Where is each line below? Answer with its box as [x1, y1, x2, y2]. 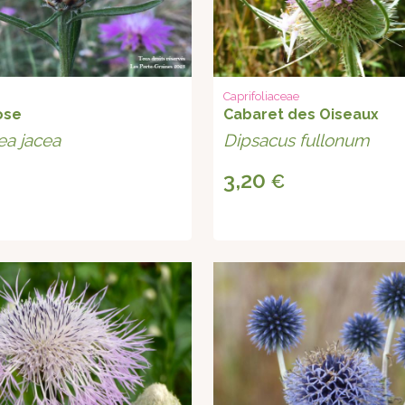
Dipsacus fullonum [223, 130, 370, 151]
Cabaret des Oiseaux [223, 106, 380, 124]
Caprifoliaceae [223, 89, 300, 104]
